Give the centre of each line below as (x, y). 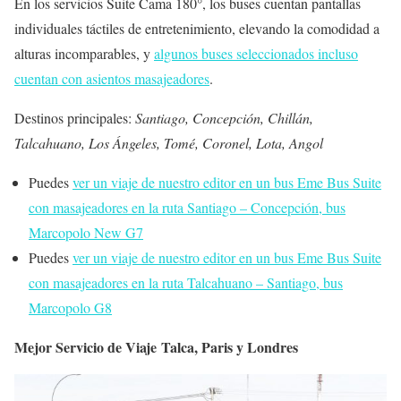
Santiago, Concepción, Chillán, (224, 118)
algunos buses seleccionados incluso (256, 54)
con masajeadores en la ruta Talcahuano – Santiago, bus (186, 283)
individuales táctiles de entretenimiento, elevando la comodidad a (197, 29)
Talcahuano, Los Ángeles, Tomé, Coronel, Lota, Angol (169, 143)
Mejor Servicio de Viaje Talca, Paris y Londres (156, 347)
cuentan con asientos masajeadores (112, 79)
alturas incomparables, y (84, 54)
